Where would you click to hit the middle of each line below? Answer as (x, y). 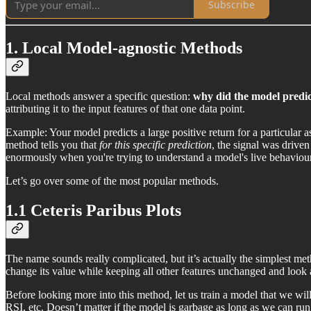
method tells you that (52, 145)
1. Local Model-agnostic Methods (124, 48)
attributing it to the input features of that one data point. (125, 109)
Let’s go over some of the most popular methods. (112, 181)
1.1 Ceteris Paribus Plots (93, 211)
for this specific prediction (155, 145)
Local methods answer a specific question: (99, 96)
